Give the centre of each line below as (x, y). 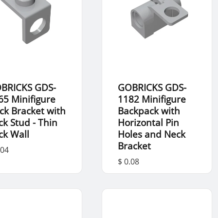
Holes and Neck (151, 134)
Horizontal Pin (148, 123)
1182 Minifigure (152, 99)
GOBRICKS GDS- (152, 88)
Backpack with (149, 111)
